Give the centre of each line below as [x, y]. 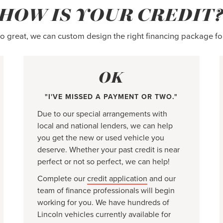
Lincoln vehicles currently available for [104, 214]
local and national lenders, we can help [105, 126]
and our [162, 178]
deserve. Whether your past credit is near [109, 150]
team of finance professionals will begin [106, 190]
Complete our [62, 178]
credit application [117, 178]
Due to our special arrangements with [103, 114]
